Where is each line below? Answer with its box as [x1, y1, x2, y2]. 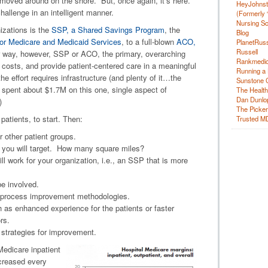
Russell [236, 47, 258, 56]
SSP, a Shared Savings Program [51, 24, 165, 36]
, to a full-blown [121, 36, 176, 48]
